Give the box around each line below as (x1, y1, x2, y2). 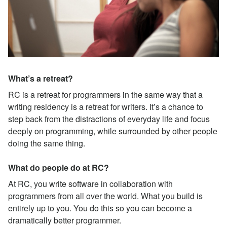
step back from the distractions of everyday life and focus (8, 112, 210, 125)
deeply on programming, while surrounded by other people (8, 125, 217, 137)
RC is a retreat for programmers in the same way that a (8, 88, 203, 100)
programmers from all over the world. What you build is (8, 190, 203, 202)
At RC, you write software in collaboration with (8, 177, 173, 190)
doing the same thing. (8, 137, 85, 149)
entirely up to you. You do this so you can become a (8, 202, 192, 214)
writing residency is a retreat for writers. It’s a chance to (8, 100, 203, 112)
